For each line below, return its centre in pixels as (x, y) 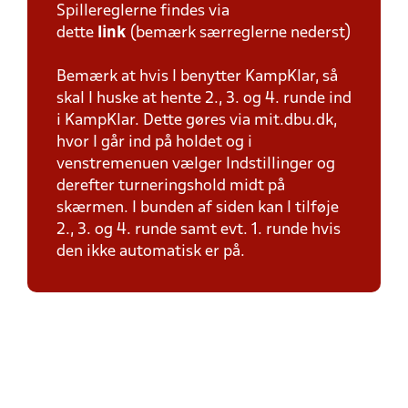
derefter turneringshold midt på (171, 186)
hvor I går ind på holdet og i (156, 143)
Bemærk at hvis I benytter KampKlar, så (197, 77)
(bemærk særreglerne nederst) (239, 33)
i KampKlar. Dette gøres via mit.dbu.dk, (197, 121)
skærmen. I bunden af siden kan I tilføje (198, 208)
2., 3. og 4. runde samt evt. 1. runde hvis (199, 230)
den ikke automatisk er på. (151, 252)
